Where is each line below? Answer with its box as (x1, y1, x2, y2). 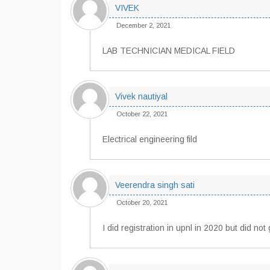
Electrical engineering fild (102, 134, 197, 144)
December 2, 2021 (116, 22, 171, 29)
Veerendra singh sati (115, 180, 195, 190)
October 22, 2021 (116, 110, 168, 118)
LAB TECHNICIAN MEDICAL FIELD (102, 46, 235, 55)
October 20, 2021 (116, 199, 168, 206)
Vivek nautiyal (115, 92, 168, 101)
